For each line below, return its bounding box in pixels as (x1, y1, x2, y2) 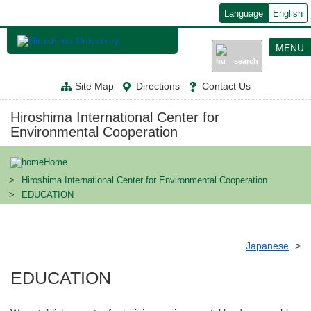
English (273, 9, 303, 19)
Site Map (75, 81, 114, 92)
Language (224, 9, 263, 19)
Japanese (246, 240, 289, 252)
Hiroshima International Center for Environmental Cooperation (22, 176, 267, 186)
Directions (136, 81, 180, 92)
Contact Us (202, 81, 251, 92)
